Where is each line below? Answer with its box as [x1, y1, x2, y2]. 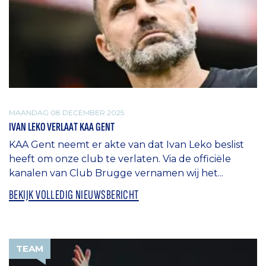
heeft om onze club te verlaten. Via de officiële [9, 153, 231, 165]
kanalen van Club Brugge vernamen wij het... [9, 167, 223, 179]
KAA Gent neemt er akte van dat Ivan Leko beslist [9, 139, 244, 151]
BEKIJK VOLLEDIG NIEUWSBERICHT [9, 187, 139, 204]
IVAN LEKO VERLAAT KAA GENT [9, 120, 115, 135]
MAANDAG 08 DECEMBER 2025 [9, 107, 124, 117]
